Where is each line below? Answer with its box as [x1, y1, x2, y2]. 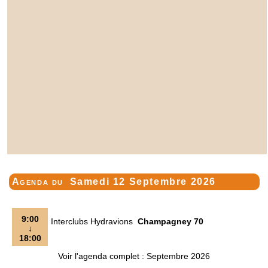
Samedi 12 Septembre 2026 [69, 176, 216, 187]
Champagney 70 [138, 217, 203, 226]
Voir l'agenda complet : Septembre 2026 [58, 251, 210, 261]
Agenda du [11, 176, 67, 187]
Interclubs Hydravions [51, 217, 138, 226]
